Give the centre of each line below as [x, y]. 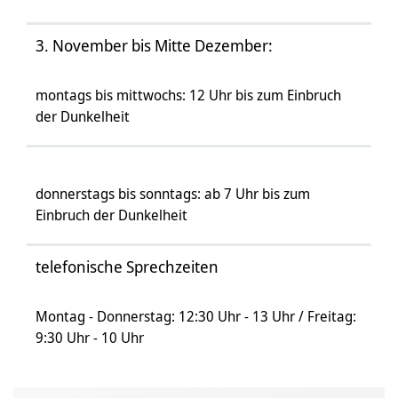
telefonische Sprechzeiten [127, 267]
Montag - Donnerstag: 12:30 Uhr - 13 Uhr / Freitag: [196, 316]
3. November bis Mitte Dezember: [154, 45]
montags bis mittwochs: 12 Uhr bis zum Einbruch [188, 95]
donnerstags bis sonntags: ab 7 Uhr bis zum [173, 194]
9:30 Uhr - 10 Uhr [90, 338]
